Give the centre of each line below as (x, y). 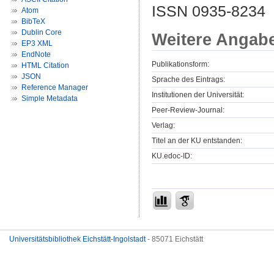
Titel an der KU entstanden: (197, 140)
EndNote (36, 54)
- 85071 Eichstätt (174, 239)
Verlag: (163, 125)
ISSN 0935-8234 (209, 11)
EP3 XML (37, 43)
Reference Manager (55, 87)
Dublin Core (42, 32)
